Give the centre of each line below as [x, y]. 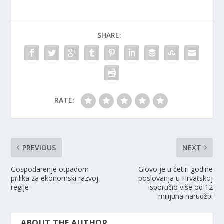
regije [20, 187]
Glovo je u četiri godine [175, 169]
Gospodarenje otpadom [50, 169]
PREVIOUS [39, 147]
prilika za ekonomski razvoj [55, 178]
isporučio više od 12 [180, 187]
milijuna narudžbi [185, 196]
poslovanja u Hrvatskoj [175, 178]
